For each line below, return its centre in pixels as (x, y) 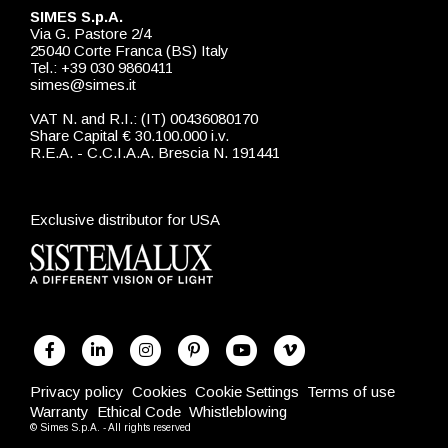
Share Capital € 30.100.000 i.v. (129, 136)
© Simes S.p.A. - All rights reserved (110, 428)
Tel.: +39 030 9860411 (101, 68)
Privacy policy (77, 392)
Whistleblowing (238, 412)
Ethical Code (139, 412)
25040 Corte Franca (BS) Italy (129, 51)
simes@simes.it (83, 85)
